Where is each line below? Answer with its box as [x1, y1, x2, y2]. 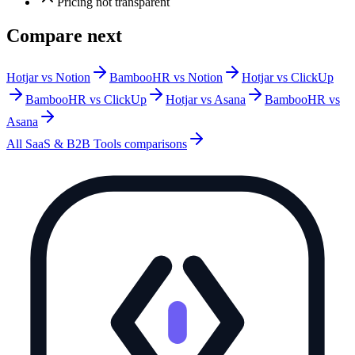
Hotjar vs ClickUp [242, 71, 334, 85]
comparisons [121, 137, 187, 151]
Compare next [6, 25, 122, 47]
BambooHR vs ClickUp [25, 93, 147, 107]
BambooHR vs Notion [109, 71, 223, 85]
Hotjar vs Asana [166, 93, 246, 107]
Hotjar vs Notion [6, 71, 90, 85]
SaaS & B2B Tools [25, 137, 121, 151]
